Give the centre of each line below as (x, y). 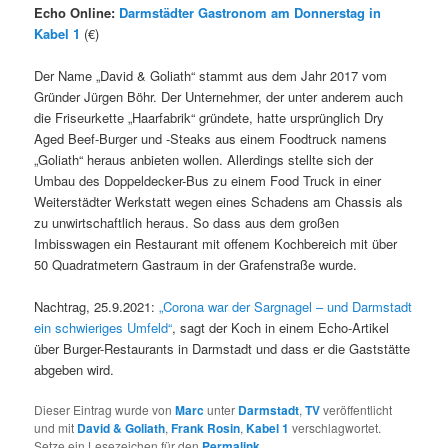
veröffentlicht (356, 410)
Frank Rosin (206, 428)
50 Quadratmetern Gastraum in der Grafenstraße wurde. (196, 264)
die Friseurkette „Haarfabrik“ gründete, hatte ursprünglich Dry (209, 117)
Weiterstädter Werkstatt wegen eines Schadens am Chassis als (219, 201)
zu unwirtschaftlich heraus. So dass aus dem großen (187, 222)
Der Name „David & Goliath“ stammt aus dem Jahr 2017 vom (211, 75)
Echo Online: (77, 12)
